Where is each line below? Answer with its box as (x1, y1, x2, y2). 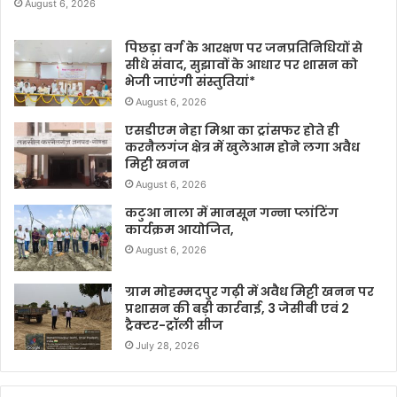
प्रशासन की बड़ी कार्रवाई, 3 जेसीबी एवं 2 (125, 299, 349, 317)
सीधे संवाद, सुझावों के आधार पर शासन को (125, 55, 358, 74)
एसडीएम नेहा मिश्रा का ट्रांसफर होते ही (125, 121, 339, 139)
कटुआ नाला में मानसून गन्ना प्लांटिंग (125, 203, 339, 222)
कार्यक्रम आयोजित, (125, 220, 237, 238)
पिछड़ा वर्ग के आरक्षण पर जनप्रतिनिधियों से (125, 38, 362, 57)
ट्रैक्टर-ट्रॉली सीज (125, 315, 223, 334)
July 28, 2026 (136, 339, 199, 352)
